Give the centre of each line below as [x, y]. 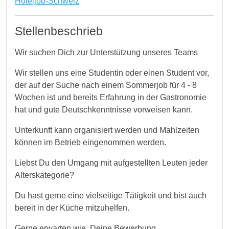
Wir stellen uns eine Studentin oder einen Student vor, [112, 73]
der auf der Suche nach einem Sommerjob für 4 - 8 [106, 85]
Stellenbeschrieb [59, 31]
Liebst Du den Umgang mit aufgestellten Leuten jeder [111, 163]
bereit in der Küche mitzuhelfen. [73, 208]
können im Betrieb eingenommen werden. [90, 142]
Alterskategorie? [44, 175]
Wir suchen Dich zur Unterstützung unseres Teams [106, 52]
